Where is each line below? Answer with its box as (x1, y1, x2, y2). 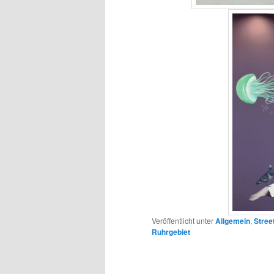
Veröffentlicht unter (152, 215, 213, 226)
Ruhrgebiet (152, 226, 190, 237)
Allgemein (215, 215, 250, 226)
